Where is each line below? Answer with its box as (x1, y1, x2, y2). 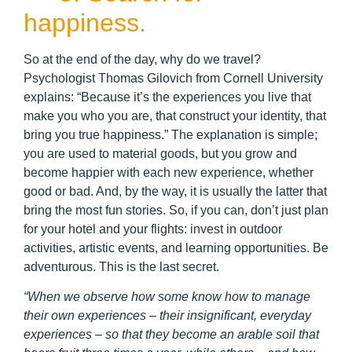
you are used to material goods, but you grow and (24, 147, 297, 161)
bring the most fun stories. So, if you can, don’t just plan (24, 203, 328, 218)
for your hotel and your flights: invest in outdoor (24, 222, 282, 236)
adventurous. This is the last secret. (24, 260, 219, 274)
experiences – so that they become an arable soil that (24, 328, 319, 342)
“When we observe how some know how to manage (24, 290, 310, 304)
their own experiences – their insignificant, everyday (24, 309, 311, 323)
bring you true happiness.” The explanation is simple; (24, 128, 317, 142)
